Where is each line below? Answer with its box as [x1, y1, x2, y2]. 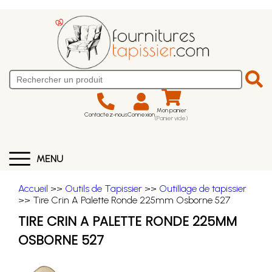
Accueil [18, 183, 48, 194]
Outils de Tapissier [65, 183, 142, 194]
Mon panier [156, 106, 186, 114]
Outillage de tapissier [159, 183, 246, 194]
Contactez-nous [84, 110, 127, 118]
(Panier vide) [155, 114, 188, 122]
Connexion [127, 110, 155, 118]
